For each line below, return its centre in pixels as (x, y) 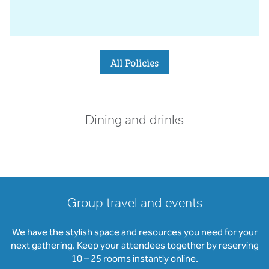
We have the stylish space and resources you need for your (134, 232)
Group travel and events (134, 204)
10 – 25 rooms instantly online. (134, 258)
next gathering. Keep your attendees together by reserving (134, 245)
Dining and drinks (134, 121)
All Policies (134, 62)
